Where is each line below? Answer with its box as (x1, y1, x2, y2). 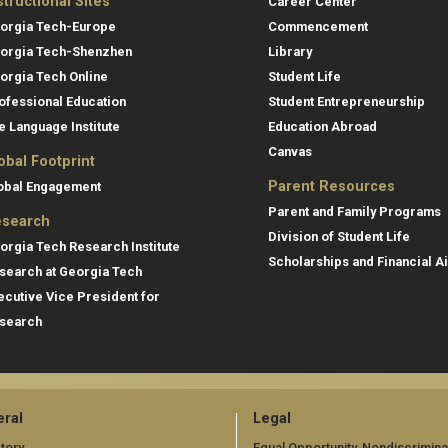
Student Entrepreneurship (268, 93, 425, 109)
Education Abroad (268, 118, 377, 134)
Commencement (268, 18, 368, 34)
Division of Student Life (268, 228, 410, 244)
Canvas (268, 143, 312, 159)
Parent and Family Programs (268, 203, 441, 219)
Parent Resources (268, 177, 395, 195)
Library (268, 43, 312, 59)
